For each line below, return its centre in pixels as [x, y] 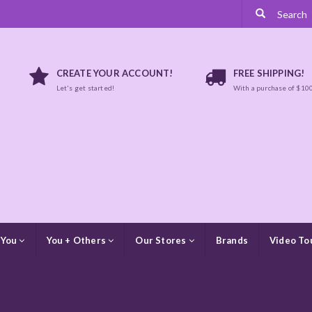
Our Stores [162, 240]
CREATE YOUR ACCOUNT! [115, 73]
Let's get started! [85, 88]
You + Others [77, 240]
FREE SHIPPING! [269, 73]
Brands [232, 240]
